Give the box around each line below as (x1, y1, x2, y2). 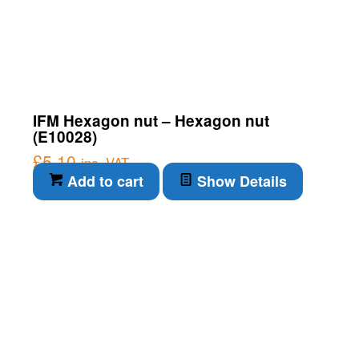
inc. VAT (80, 153, 129, 173)
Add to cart (63, 171, 143, 192)
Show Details (192, 171, 287, 192)
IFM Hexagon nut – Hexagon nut (32, 110, 269, 132)
